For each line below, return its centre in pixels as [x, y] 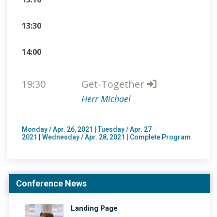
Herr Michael [106, 99]
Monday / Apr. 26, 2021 [57, 130]
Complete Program [160, 137]
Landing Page [94, 209]
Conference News [51, 184]
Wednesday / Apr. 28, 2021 [84, 137]
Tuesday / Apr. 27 [125, 130]
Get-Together [114, 84]
